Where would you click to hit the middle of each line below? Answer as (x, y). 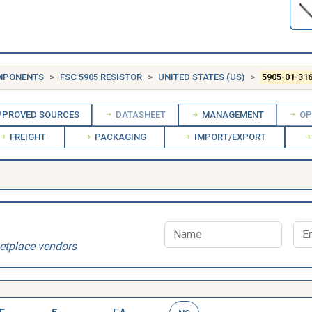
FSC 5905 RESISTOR (101, 77)
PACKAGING (119, 137)
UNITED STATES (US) (201, 77)
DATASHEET (140, 115)
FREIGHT (26, 137)
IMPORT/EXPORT (229, 137)
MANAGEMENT (232, 115)
